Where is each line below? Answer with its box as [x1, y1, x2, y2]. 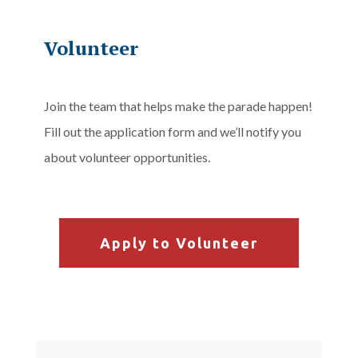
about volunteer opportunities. [43, 138, 210, 154]
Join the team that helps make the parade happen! [43, 87, 312, 103]
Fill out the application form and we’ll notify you [43, 113, 301, 129]
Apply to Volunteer [99, 224, 258, 241]
